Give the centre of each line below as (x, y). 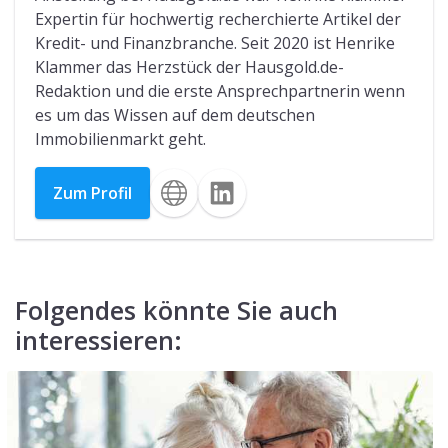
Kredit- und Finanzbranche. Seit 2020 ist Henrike (215, 42)
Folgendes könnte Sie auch (176, 309)
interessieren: (98, 339)
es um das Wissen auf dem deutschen (175, 114)
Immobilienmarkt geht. (120, 138)
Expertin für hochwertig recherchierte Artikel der (218, 18)
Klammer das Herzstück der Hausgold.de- (189, 66)
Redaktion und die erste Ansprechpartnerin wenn (220, 90)
